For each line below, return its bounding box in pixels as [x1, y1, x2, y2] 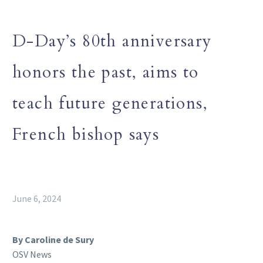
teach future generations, [12, 92, 208, 114]
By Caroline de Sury [12, 233, 94, 245]
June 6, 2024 [12, 192, 61, 204]
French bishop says [12, 123, 160, 146]
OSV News [12, 248, 52, 260]
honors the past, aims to [12, 60, 199, 83]
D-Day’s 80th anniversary [12, 29, 212, 52]
